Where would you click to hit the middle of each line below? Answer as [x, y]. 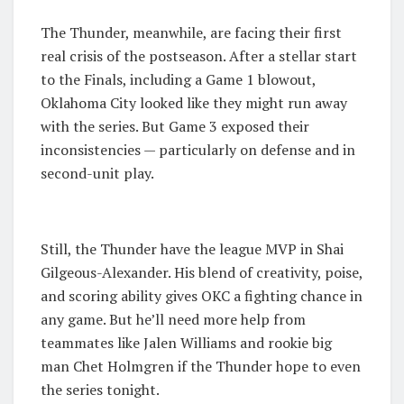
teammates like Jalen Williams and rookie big [186, 343]
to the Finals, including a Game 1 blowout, [178, 80]
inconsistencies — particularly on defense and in [198, 150]
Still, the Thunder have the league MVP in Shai [192, 249]
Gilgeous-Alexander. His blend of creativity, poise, [202, 273]
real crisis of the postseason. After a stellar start [199, 56]
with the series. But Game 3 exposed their [175, 127]
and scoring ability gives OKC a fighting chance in [202, 296]
